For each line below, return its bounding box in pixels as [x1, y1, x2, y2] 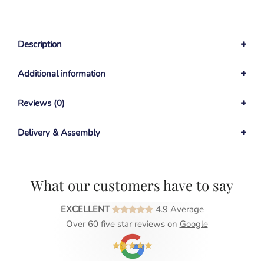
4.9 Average [153, 203, 204, 216]
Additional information [18, 68, 105, 80]
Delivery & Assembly [18, 127, 100, 139]
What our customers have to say [31, 176, 233, 195]
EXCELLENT [60, 203, 112, 216]
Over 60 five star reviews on [56, 218, 180, 230]
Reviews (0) [18, 97, 65, 110]
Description [18, 38, 62, 51]
